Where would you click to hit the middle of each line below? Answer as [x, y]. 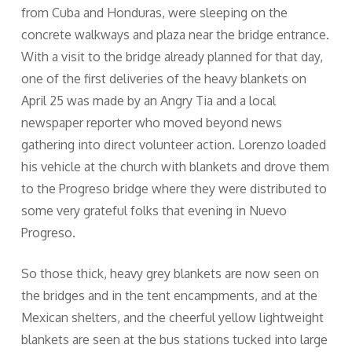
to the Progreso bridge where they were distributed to [174, 189]
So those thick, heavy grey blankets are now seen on [170, 273]
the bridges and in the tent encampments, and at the [169, 295]
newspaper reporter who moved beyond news [151, 123]
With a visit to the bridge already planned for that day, [172, 57]
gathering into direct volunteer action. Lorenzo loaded [173, 145]
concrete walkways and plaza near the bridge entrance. [175, 35]
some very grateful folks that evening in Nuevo [154, 211]
